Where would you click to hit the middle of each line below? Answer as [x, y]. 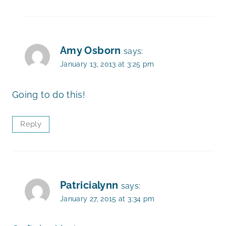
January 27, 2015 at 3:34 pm [107, 198]
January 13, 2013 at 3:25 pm [107, 64]
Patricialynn [89, 185]
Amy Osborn [91, 51]
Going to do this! [49, 94]
